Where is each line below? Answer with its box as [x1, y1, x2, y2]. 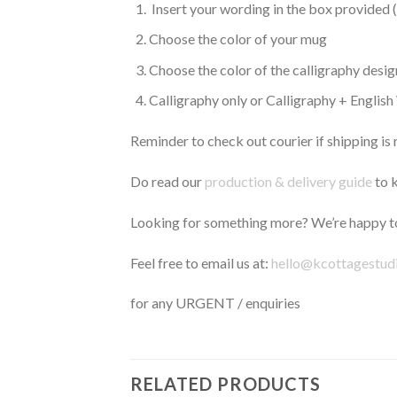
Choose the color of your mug [148, 30, 327, 48]
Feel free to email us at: [130, 253, 271, 271]
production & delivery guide [205, 173, 372, 191]
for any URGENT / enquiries [130, 294, 300, 312]
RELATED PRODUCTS [130, 373, 321, 395]
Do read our [130, 173, 205, 191]
